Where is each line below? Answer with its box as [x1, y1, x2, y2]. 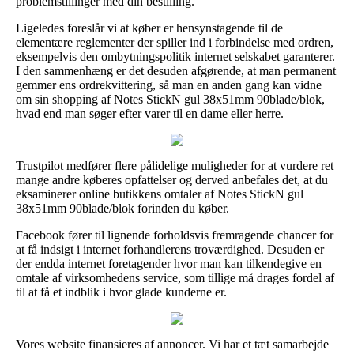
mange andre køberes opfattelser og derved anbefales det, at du [16, 172, 328, 186]
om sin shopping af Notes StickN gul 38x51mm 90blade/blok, [16, 92, 325, 106]
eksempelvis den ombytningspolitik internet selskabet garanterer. [16, 49, 335, 63]
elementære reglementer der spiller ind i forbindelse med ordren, [16, 35, 333, 49]
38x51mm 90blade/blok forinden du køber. [16, 201, 229, 215]
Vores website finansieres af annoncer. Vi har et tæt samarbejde [16, 337, 329, 351]
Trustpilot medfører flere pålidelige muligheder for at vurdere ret [16, 158, 333, 172]
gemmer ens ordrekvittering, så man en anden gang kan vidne [16, 77, 322, 92]
